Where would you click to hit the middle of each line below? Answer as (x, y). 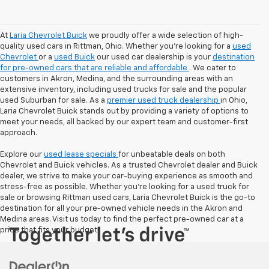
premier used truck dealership (164, 101)
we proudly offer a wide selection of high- (165, 36)
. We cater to (213, 68)
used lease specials (81, 155)
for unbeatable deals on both (172, 155)
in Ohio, (234, 101)
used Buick (74, 58)
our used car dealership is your (154, 58)
